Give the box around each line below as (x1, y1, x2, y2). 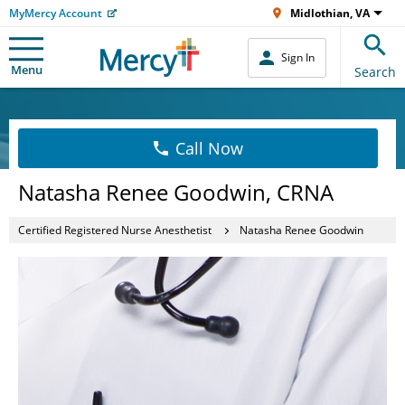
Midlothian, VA (290, 5, 370, 21)
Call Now (174, 137, 243, 159)
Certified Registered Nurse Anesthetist (18, 221, 212, 238)
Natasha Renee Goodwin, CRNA (18, 177, 334, 207)
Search (354, 63, 396, 80)
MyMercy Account (9, 5, 102, 21)
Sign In (281, 50, 315, 65)
